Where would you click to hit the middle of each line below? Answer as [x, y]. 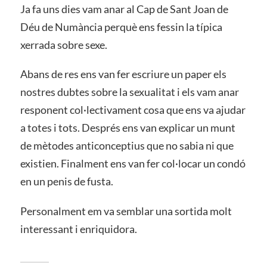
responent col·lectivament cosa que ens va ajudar [133, 110]
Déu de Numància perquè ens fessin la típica [121, 27]
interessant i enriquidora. [78, 229]
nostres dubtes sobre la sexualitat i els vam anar [129, 92]
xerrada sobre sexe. [63, 44]
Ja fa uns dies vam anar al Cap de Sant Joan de [124, 9]
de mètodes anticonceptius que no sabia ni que [127, 146]
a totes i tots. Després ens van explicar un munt [128, 128]
